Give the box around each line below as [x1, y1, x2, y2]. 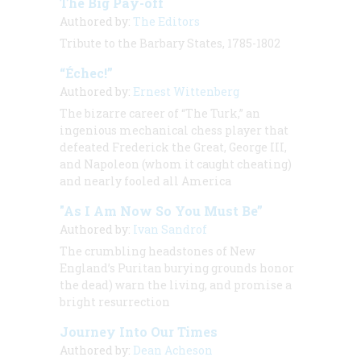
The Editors [133, 13, 200, 29]
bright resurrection [60, 293, 170, 309]
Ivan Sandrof [133, 221, 207, 237]
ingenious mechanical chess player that [60, 122, 288, 138]
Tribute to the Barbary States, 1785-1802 [60, 35, 280, 51]
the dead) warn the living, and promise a [60, 276, 292, 293]
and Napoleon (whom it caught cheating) [60, 156, 292, 172]
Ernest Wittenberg [133, 83, 239, 99]
